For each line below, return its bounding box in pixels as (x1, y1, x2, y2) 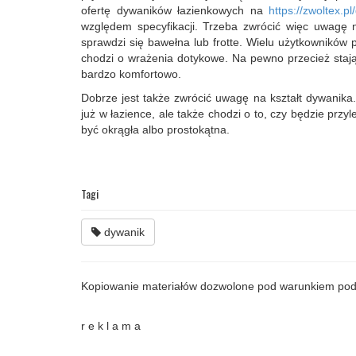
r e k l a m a (81, 319, 141, 332)
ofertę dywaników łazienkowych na (81, 3, 269, 17)
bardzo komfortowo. (81, 67, 181, 80)
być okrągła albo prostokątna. (81, 122, 230, 136)
